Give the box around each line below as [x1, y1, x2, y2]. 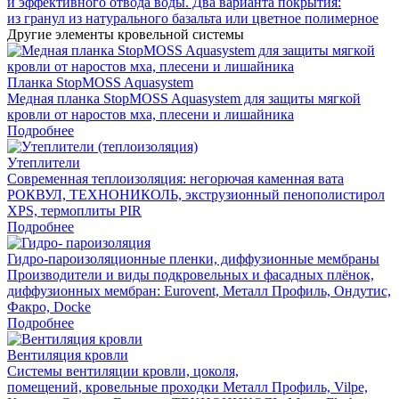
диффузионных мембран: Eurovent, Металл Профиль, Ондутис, [7, 282, 391, 298]
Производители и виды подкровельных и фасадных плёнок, [7, 266, 374, 282]
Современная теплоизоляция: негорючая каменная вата [7, 170, 344, 186]
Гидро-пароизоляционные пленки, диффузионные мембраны [7, 250, 379, 266]
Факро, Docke [7, 298, 91, 314]
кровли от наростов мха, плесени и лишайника [7, 106, 294, 122]
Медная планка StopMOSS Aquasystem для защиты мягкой [7, 90, 361, 106]
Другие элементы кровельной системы [7, 26, 244, 42]
